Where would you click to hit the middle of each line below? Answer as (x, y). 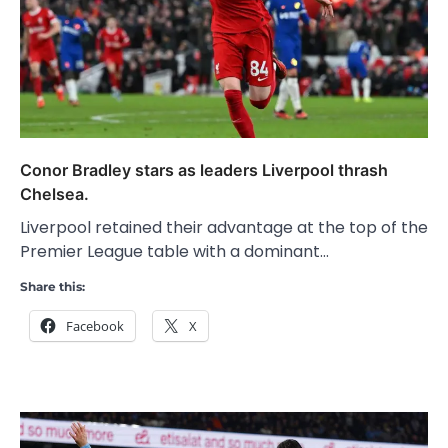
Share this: (52, 286)
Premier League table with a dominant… (174, 251)
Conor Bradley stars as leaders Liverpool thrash (204, 169)
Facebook (95, 325)
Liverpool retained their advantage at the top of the (224, 227)
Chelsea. (54, 193)
